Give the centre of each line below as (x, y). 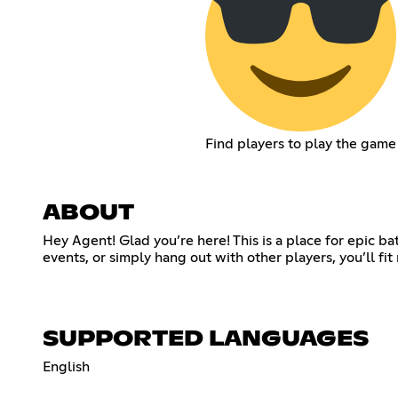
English (66, 366)
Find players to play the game (300, 143)
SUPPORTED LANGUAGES (206, 339)
